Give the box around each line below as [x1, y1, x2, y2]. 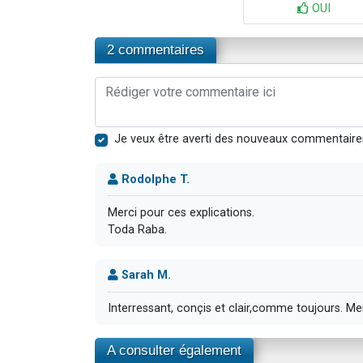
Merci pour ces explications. [108, 205, 254, 220]
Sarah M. [118, 268, 171, 283]
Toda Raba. [108, 222, 167, 237]
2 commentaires [107, 42, 204, 58]
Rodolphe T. [118, 172, 190, 186]
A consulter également [107, 342, 241, 358]
